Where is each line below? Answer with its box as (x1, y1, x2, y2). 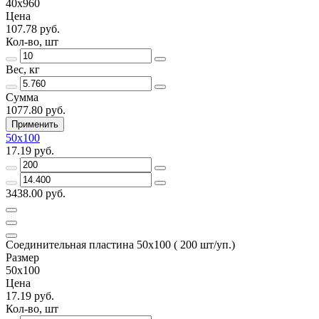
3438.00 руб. (6, 187, 66, 199)
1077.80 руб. (6, 103, 66, 116)
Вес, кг (6, 63, 40, 75)
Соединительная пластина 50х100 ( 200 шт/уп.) (6, 238, 235, 251)
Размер (6, 251, 39, 263)
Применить (11, 118, 58, 130)
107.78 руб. (6, 22, 60, 35)
